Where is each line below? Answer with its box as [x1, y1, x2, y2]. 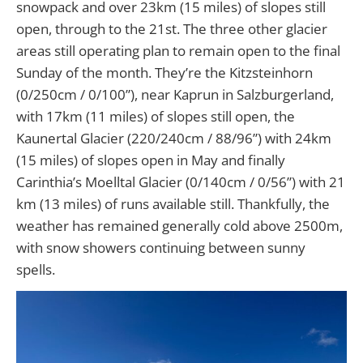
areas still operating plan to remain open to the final [16, 41, 340, 60]
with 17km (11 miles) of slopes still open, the [16, 106, 295, 126]
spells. [16, 259, 55, 279]
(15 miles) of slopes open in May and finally [16, 150, 285, 169]
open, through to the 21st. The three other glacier [16, 19, 327, 38]
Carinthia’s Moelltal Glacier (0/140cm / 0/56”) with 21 [16, 172, 345, 191]
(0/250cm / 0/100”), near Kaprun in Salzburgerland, [16, 84, 334, 104]
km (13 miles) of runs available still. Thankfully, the [16, 194, 330, 213]
